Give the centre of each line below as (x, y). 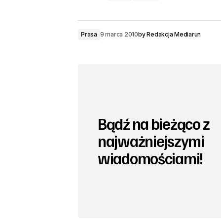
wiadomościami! (151, 158)
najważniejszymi (151, 141)
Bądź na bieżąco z (154, 124)
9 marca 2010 (119, 34)
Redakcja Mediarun (174, 34)
